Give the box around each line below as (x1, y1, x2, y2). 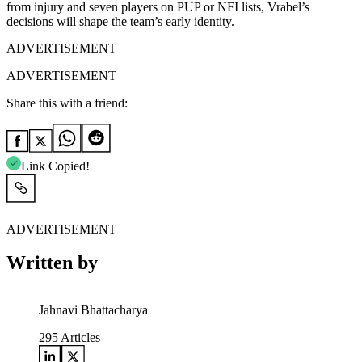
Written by (6, 252, 98, 274)
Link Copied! (21, 158, 90, 173)
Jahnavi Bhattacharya (39, 303, 148, 318)
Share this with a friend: (6, 95, 128, 110)
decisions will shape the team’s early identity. (6, 14, 234, 28)
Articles (58, 330, 100, 345)
